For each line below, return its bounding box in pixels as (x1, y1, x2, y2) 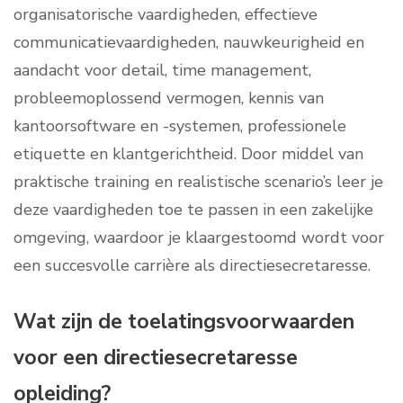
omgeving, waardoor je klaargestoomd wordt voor (13, 227, 384, 249)
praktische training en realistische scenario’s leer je (13, 171, 383, 193)
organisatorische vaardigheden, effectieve (13, 4, 318, 26)
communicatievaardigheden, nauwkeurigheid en (13, 31, 364, 54)
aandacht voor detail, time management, (13, 59, 311, 82)
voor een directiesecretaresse (13, 344, 298, 372)
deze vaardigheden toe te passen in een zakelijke (13, 199, 373, 221)
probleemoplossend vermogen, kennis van (13, 87, 324, 110)
